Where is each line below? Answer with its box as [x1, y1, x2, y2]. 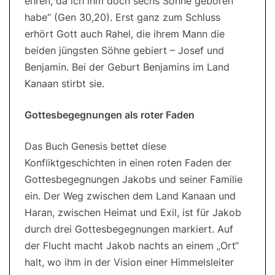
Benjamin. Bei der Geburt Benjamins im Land [25, 61, 230, 74]
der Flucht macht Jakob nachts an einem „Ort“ [25, 239, 239, 252]
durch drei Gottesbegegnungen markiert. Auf [25, 223, 233, 236]
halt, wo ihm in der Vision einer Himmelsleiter [25, 256, 234, 269]
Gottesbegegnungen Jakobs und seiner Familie [25, 173, 242, 186]
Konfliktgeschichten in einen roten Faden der [25, 157, 231, 169]
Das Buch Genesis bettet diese [25, 140, 166, 153]
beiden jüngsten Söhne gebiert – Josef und [25, 44, 224, 57]
